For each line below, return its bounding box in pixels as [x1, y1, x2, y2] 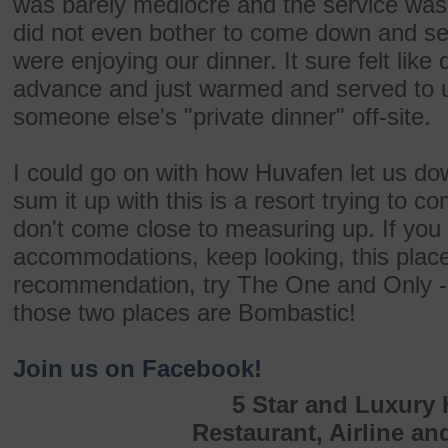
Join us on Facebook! [13, 355, 262, 382]
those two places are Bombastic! [13, 299, 356, 326]
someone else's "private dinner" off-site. [13, 103, 431, 130]
